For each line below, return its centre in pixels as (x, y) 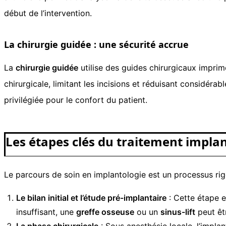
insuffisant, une (46, 212)
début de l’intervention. (48, 13)
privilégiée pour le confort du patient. (76, 100)
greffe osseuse (105, 212)
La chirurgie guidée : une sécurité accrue (96, 44)
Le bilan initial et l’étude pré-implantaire (91, 197)
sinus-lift (178, 212)
